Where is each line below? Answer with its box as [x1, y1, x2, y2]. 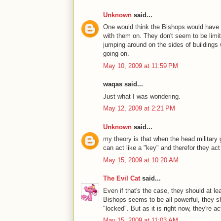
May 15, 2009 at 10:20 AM [103, 156, 179, 164]
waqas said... [103, 80, 143, 88]
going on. [103, 50, 129, 57]
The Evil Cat [103, 175, 140, 182]
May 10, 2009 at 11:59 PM [103, 62, 178, 70]
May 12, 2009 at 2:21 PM [103, 105, 175, 112]
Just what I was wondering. [103, 92, 181, 100]
